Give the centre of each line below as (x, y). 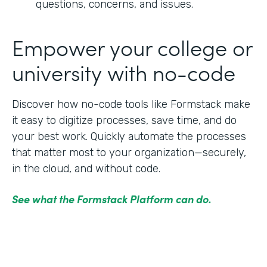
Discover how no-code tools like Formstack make (131, 104)
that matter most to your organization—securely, (129, 152)
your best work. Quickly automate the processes (129, 136)
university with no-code (124, 72)
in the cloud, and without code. (86, 168)
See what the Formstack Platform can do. (112, 198)
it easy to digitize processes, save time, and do (124, 120)
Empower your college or (132, 46)
